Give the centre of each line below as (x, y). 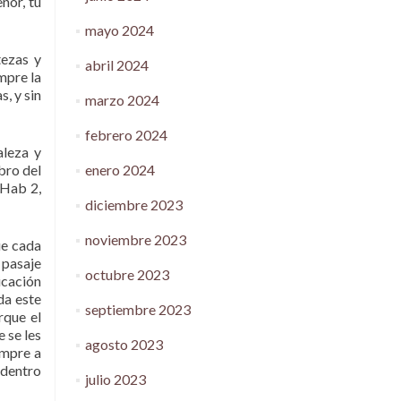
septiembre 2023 (137, 309)
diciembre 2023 (133, 205)
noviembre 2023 (135, 239)
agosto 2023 (124, 344)
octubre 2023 (127, 274)
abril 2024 (116, 65)
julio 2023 (115, 379)
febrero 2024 (126, 135)
